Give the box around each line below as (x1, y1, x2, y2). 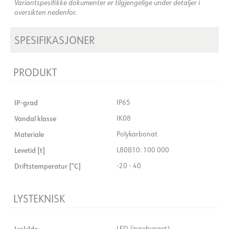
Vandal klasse (14, 113, 56, 123)
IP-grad (14, 97, 38, 107)
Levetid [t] (14, 145, 45, 155)
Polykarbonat (117, 129, 157, 139)
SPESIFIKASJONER (14, 33, 95, 47)
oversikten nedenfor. (14, 7, 77, 16)
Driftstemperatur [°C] (14, 161, 81, 171)
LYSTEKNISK (13, 191, 65, 205)
